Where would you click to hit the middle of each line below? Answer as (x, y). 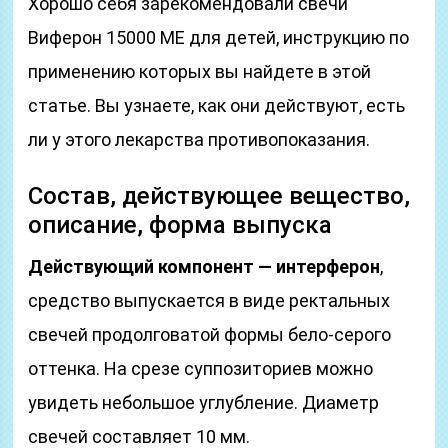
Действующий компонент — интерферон (204, 266)
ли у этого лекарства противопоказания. (199, 139)
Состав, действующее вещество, (219, 196)
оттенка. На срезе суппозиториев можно (201, 368)
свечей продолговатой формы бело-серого (210, 334)
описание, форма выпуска (180, 225)
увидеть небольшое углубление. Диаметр (204, 402)
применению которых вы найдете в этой (200, 71)
